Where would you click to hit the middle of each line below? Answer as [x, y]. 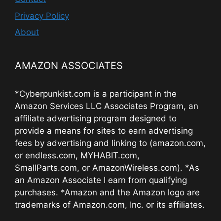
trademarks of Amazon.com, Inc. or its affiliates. [110, 205]
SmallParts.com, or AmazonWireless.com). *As [107, 168]
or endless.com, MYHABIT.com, [77, 156]
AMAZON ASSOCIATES [69, 66]
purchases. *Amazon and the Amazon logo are [107, 193]
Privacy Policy [42, 16]
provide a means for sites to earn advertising [104, 131]
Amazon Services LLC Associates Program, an [107, 106]
